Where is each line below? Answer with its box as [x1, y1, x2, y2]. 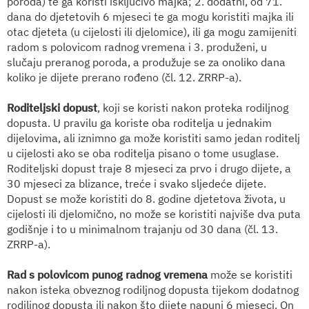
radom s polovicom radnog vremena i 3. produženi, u [7, 39, 267, 54]
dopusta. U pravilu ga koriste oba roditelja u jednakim [7, 115, 272, 130]
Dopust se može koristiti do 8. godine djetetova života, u [7, 191, 286, 206]
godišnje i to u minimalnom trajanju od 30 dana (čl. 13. [7, 221, 278, 236]
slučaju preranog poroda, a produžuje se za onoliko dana [7, 54, 286, 69]
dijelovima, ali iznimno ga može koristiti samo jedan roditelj [7, 130, 300, 145]
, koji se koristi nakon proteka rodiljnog [97, 100, 288, 114]
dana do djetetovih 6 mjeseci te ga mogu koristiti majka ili [7, 9, 294, 23]
